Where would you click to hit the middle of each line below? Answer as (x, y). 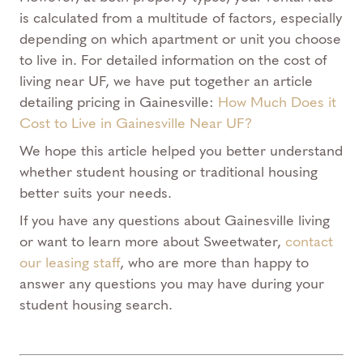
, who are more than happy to (214, 263)
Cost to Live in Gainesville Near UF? (136, 124)
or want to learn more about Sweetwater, (152, 242)
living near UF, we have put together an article (166, 81)
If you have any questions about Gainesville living (175, 221)
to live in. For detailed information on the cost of (173, 60)
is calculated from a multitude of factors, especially (181, 18)
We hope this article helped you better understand (181, 151)
